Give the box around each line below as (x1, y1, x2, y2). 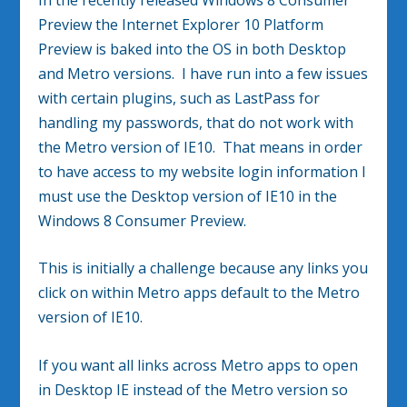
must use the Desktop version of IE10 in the (38, 185, 338, 206)
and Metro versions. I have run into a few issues (38, 63, 369, 84)
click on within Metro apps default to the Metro (38, 283, 361, 303)
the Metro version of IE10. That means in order (38, 136, 363, 157)
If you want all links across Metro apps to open (38, 354, 359, 375)
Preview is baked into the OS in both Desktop (38, 38, 347, 59)
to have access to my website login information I (38, 161, 367, 182)
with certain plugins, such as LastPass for (38, 87, 321, 108)
